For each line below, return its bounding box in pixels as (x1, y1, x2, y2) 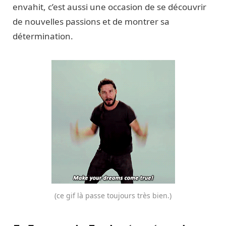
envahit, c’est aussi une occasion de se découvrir (13, 1, 206, 13)
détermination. (13, 30, 73, 42)
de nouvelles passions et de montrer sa (13, 16, 169, 28)
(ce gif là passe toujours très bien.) (54, 191, 172, 201)
